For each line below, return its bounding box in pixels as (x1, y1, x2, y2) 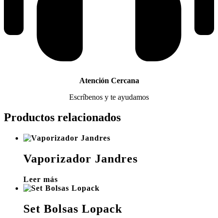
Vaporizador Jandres (23, 152, 138, 165)
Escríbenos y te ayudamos (69, 92, 149, 101)
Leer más (23, 175, 58, 184)
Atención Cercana (79, 76, 139, 85)
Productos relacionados (4, 111, 121, 124)
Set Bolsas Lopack (23, 202, 122, 216)
